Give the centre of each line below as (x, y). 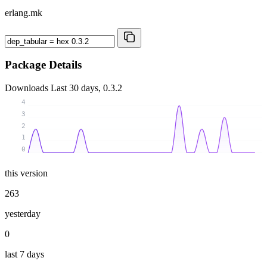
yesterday (23, 213)
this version (26, 173)
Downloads (28, 88)
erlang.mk (24, 13)
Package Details (43, 65)
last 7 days (24, 254)
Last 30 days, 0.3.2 (86, 88)
